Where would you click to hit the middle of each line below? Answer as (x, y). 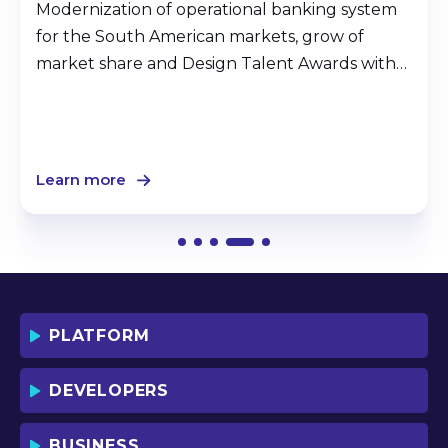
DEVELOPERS (109, 391)
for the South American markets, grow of (200, 36)
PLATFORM (99, 336)
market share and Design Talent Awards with (216, 63)
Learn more (81, 179)
